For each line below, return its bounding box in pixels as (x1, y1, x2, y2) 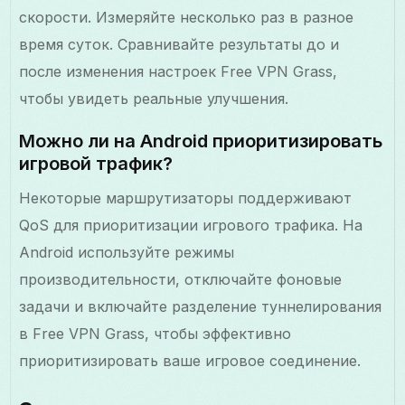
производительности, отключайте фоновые (19, 269, 343, 288)
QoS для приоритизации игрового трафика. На (19, 215, 363, 234)
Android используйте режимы (19, 242, 235, 261)
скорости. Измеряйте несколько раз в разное (19, 7, 354, 26)
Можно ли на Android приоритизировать (19, 129, 383, 152)
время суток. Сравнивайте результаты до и (19, 34, 340, 53)
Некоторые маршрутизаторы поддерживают (19, 188, 353, 207)
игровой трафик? (19, 152, 174, 174)
